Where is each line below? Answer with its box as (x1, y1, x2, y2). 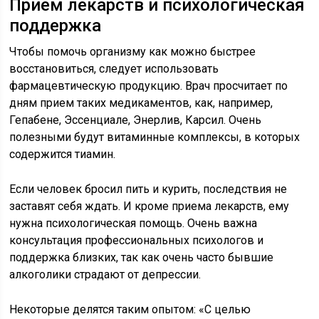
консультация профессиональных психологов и (9, 234, 264, 247)
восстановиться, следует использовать (9, 62, 219, 75)
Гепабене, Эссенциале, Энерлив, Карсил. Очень (9, 113, 262, 127)
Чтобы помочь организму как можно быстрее (9, 45, 256, 58)
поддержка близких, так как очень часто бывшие (9, 251, 274, 264)
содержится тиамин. (9, 147, 116, 161)
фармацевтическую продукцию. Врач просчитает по (9, 79, 288, 93)
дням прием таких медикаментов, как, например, (9, 96, 273, 110)
